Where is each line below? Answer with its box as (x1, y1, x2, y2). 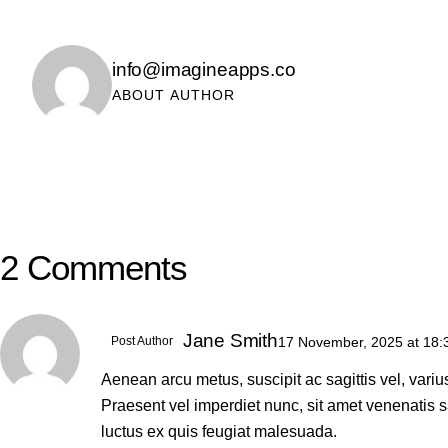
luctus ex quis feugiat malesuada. (100, 423, 337, 441)
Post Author (110, 333, 173, 348)
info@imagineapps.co (112, 58, 296, 80)
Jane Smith (182, 329, 278, 351)
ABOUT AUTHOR (112, 86, 236, 103)
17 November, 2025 (277, 333, 407, 350)
